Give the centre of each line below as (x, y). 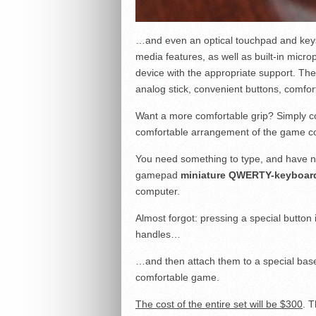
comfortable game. (177, 277)
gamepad (158, 175)
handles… (158, 234)
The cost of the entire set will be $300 (219, 304)
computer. (158, 191)
